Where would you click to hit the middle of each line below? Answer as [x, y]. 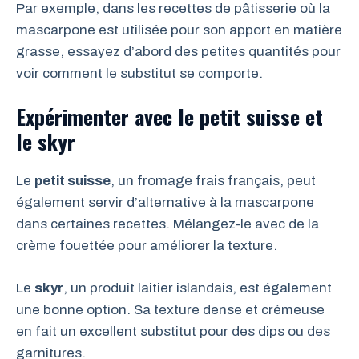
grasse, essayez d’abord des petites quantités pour [178, 51]
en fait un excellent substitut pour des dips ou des [173, 331]
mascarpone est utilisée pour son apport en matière [179, 30]
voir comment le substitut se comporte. [139, 73]
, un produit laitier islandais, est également [198, 288]
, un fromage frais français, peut [213, 181]
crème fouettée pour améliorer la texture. [147, 246]
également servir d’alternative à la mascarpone [165, 202]
